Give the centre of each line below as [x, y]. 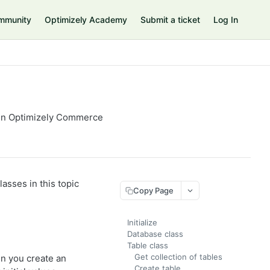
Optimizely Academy [86, 20]
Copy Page [153, 190]
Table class [148, 245]
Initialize [142, 222]
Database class [155, 234]
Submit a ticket [170, 20]
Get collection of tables [178, 257]
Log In [226, 20]
